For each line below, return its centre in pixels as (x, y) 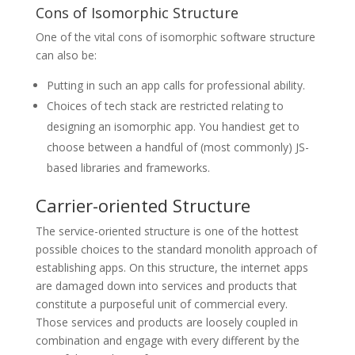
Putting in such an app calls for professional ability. (176, 86)
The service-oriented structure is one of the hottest (167, 231)
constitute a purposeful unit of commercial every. (161, 304)
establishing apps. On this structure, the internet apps (172, 268)
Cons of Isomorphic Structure (137, 13)
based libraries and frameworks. (128, 168)
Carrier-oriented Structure (143, 206)
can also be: (66, 55)
